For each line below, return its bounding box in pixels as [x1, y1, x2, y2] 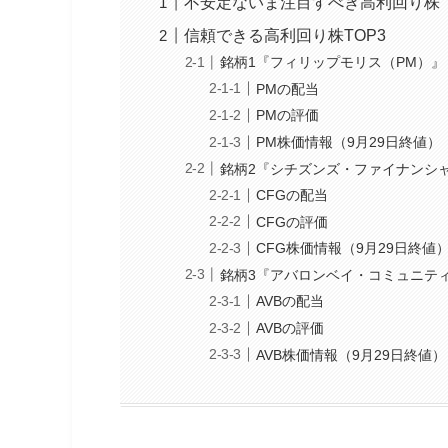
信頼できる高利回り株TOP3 [184, 26, 387, 44]
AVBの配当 [256, 293, 325, 310]
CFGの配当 [256, 187, 329, 204]
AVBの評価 [256, 320, 325, 337]
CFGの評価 [256, 213, 329, 230]
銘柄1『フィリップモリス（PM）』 [220, 54, 446, 71]
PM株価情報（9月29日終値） [256, 133, 442, 150]
